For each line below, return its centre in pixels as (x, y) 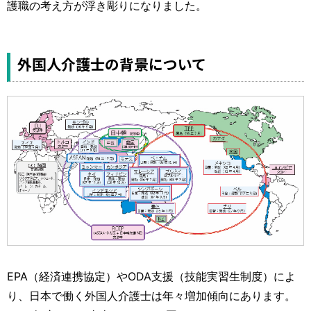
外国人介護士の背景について (112, 64)
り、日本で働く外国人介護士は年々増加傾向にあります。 (151, 295)
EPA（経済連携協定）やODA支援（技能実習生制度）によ (151, 276)
